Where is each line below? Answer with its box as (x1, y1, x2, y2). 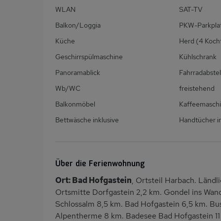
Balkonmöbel (55, 100, 95, 109)
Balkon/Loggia (55, 21, 101, 30)
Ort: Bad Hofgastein (55, 175, 132, 186)
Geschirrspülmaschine (55, 52, 123, 62)
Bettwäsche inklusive (55, 115, 119, 125)
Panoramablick (55, 68, 100, 77)
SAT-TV (179, 5, 202, 14)
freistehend (179, 84, 215, 93)
